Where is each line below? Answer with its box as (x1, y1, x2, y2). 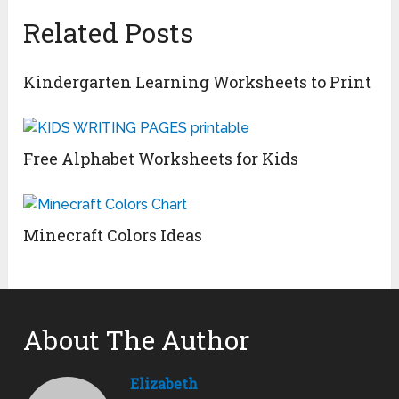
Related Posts (23, 15, 194, 51)
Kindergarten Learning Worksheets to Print (23, 71, 372, 94)
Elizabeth (130, 374, 199, 394)
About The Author (23, 322, 250, 358)
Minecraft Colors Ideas (23, 224, 203, 247)
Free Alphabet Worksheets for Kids (23, 148, 299, 170)
